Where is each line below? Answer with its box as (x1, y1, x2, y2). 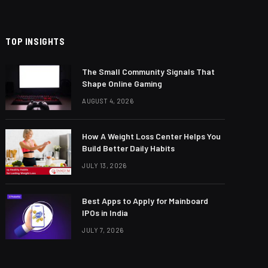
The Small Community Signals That (82, 66, 215, 77)
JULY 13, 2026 (82, 161, 127, 169)
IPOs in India (82, 207, 129, 218)
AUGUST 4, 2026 (82, 96, 133, 105)
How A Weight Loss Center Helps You (82, 130, 221, 141)
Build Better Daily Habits (82, 142, 175, 153)
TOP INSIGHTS (5, 35, 65, 47)
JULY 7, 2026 (82, 226, 124, 234)
